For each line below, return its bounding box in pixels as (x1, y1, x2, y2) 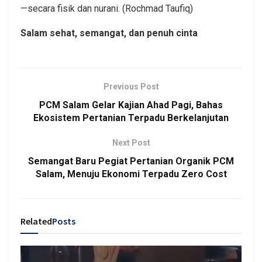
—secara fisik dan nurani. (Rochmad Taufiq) (20, 2, 193, 14)
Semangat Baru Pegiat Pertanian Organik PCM (28, 155, 234, 167)
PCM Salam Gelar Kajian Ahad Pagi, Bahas (39, 99, 223, 111)
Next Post (112, 137, 150, 147)
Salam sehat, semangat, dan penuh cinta (20, 27, 198, 39)
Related (20, 215, 52, 227)
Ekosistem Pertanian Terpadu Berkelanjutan (33, 112, 229, 123)
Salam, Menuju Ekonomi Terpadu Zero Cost (35, 168, 227, 180)
